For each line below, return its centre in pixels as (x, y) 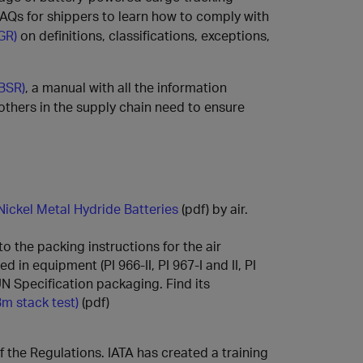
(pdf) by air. (213, 209)
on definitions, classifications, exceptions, (143, 35)
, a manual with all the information (126, 87)
